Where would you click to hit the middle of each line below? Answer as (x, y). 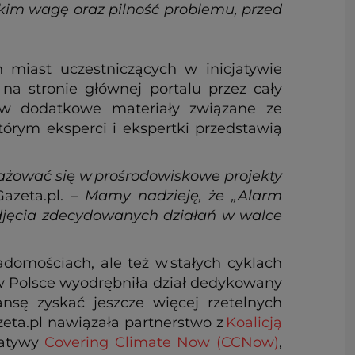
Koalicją (254, 322)
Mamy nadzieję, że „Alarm (183, 195)
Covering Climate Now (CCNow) (162, 342)
